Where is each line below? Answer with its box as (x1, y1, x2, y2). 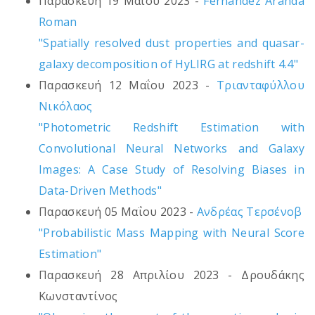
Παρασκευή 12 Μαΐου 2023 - (39, 77, 217, 94)
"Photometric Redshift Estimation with (39, 120, 304, 136)
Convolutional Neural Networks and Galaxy (39, 141, 304, 157)
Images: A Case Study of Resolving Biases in (39, 162, 304, 178)
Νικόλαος (39, 98, 93, 115)
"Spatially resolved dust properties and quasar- (39, 35, 304, 51)
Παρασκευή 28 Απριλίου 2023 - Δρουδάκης (39, 267, 304, 283)
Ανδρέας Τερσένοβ (196, 204, 302, 220)
